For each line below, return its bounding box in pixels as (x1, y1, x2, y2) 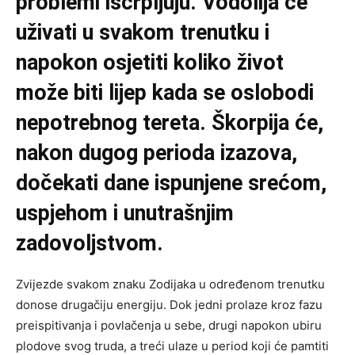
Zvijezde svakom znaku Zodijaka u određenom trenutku (16, 277, 325, 292)
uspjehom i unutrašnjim (16, 200, 234, 227)
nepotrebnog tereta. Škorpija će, (16, 110, 323, 136)
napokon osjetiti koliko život (16, 50, 284, 76)
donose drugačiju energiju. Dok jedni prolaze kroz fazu (16, 297, 323, 313)
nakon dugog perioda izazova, (16, 140, 297, 166)
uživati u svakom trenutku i (16, 20, 269, 46)
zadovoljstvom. (16, 231, 163, 257)
